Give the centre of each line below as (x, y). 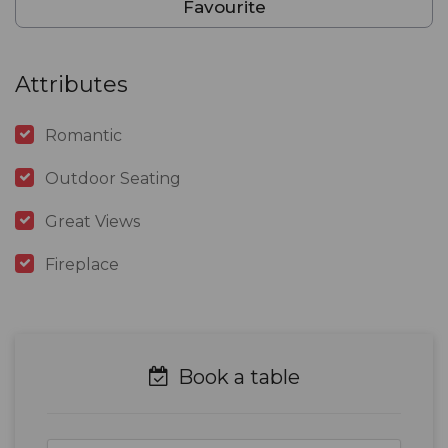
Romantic (83, 136)
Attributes (71, 85)
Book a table (236, 377)
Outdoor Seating (113, 179)
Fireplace (82, 265)
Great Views (92, 222)
